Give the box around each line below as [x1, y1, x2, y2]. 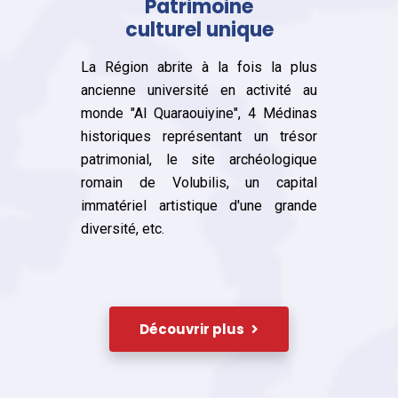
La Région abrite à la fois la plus [81, 59, 317, 76]
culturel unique [124, 16, 274, 44]
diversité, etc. [81, 220, 164, 237]
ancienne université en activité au [81, 82, 317, 99]
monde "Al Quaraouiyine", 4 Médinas [81, 105, 317, 122]
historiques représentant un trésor [81, 128, 317, 145]
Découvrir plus [139, 320, 244, 338]
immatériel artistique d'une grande [81, 197, 317, 214]
